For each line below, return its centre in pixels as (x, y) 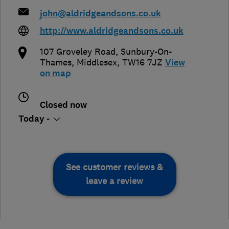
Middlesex (97, 63)
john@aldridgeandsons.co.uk (100, 14)
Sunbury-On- (146, 52)
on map (55, 74)
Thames (55, 63)
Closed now (63, 105)
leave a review (114, 181)
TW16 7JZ (142, 63)
